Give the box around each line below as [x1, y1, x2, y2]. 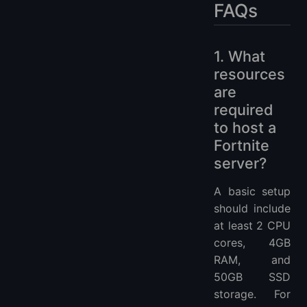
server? [214, 154, 267, 173]
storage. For [214, 287, 291, 302]
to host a [214, 119, 276, 137]
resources [214, 65, 285, 84]
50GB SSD [214, 270, 291, 284]
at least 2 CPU [214, 219, 291, 233]
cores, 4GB [214, 236, 291, 250]
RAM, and [214, 253, 291, 267]
